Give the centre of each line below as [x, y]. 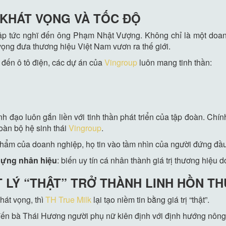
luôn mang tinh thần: [175, 63]
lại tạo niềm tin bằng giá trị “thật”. [151, 200]
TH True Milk [69, 200]
